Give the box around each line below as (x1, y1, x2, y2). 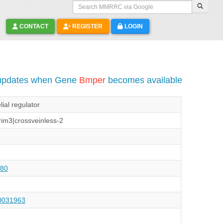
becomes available (105, 75, 182, 85)
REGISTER (70, 23, 103, 30)
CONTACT (17, 23, 48, 30)
